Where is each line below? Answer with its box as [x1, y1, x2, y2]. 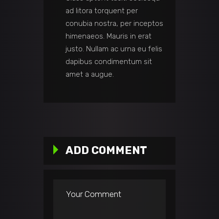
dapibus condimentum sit [66, 57, 152, 66]
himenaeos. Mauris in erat [66, 32, 152, 41]
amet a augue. [66, 70, 114, 79]
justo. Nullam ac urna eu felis [66, 44, 162, 54]
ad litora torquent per [66, 6, 138, 16]
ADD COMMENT [66, 144, 147, 157]
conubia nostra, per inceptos [66, 19, 163, 28]
